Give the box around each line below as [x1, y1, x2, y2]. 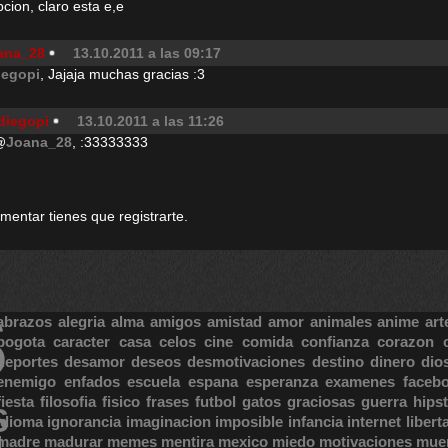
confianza [300, 333, 369, 350]
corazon [377, 333, 435, 350]
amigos [149, 313, 201, 330]
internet [347, 413, 402, 430]
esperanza [245, 373, 318, 390]
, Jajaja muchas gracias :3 [40, 66, 205, 82]
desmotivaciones [187, 353, 306, 370]
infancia [287, 413, 343, 430]
